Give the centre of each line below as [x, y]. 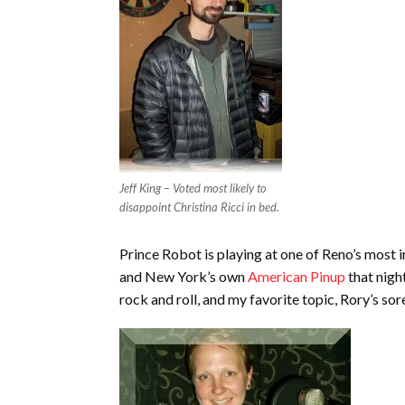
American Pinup [297, 276]
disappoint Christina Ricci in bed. [199, 207]
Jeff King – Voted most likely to [193, 188]
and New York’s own [184, 276]
